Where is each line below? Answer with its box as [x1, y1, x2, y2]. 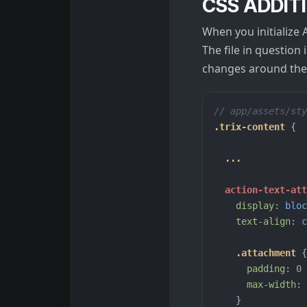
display [236, 199, 274, 211]
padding [247, 262, 285, 274]
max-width [247, 278, 296, 290]
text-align [236, 215, 291, 227]
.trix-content [214, 121, 285, 132]
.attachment [236, 247, 296, 258]
